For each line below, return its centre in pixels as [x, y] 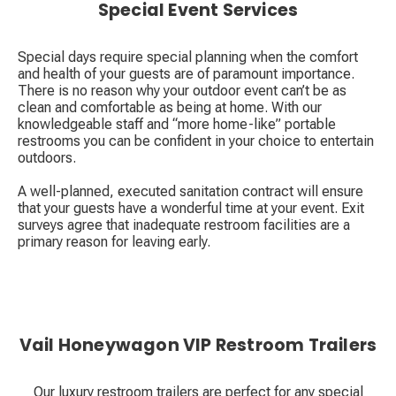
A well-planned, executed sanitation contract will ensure [190, 192]
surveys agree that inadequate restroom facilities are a [184, 225]
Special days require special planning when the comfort [188, 57]
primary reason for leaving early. [114, 242]
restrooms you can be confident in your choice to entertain [196, 141]
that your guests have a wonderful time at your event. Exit [191, 209]
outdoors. [47, 158]
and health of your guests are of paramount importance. [186, 74]
